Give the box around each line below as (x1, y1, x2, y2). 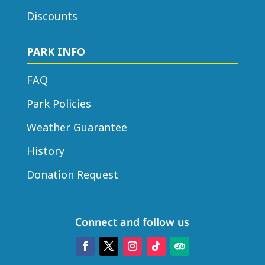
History (26, 144, 64, 159)
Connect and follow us (75, 215, 190, 230)
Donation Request (26, 167, 118, 182)
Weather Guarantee (26, 120, 127, 135)
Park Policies (26, 96, 91, 111)
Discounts (26, 9, 77, 24)
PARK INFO (26, 44, 85, 59)
